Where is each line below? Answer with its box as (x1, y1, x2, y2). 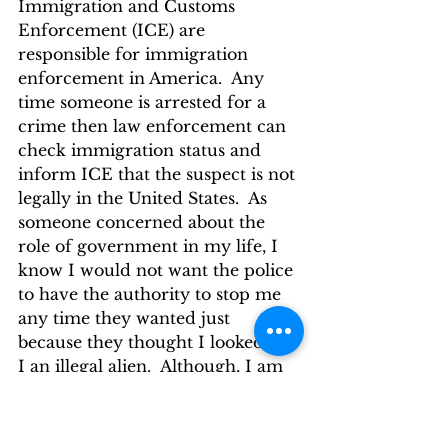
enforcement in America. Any (18, 68, 269, 88)
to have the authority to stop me (18, 284, 286, 304)
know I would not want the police (18, 260, 298, 280)
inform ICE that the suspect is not (18, 164, 300, 184)
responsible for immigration (18, 44, 253, 64)
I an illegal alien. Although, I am (18, 356, 288, 376)
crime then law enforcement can (18, 116, 291, 136)
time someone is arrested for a (18, 92, 271, 112)
